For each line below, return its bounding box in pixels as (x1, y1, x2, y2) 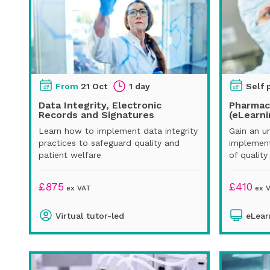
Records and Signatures (39, 108, 154, 121)
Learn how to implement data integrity (39, 125, 198, 136)
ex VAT (64, 183, 91, 192)
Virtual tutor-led (55, 210, 124, 221)
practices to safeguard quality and (39, 137, 180, 148)
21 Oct (81, 81, 107, 91)
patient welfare (39, 149, 101, 160)
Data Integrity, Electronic (39, 99, 162, 111)
